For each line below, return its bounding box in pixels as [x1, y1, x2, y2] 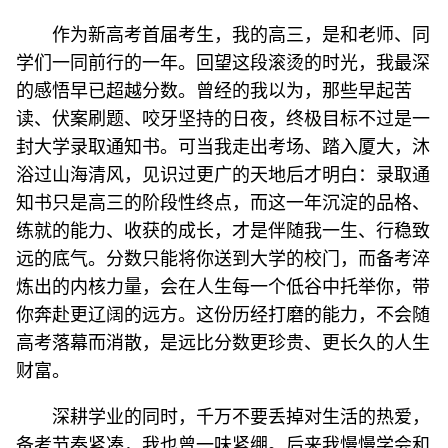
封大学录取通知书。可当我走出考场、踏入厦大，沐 [16, 137, 430, 157]
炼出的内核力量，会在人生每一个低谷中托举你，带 [16, 277, 430, 297]
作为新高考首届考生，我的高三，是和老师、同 [52, 25, 430, 45]
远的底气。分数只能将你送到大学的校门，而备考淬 [16, 249, 430, 269]
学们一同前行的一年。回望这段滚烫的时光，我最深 [16, 53, 430, 73]
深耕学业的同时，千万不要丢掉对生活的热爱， [52, 407, 430, 427]
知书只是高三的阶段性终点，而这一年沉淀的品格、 [16, 193, 430, 213]
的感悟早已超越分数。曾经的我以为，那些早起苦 [16, 81, 412, 101]
